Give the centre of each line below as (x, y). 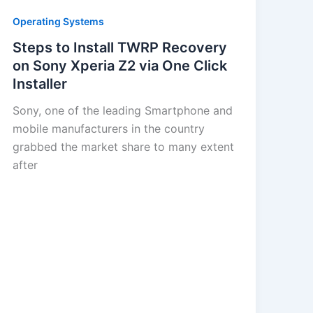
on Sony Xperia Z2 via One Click (119, 66)
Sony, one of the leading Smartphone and (122, 111)
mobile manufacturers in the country (108, 129)
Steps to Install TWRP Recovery (119, 48)
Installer (39, 84)
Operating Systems (58, 21)
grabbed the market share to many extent (123, 147)
